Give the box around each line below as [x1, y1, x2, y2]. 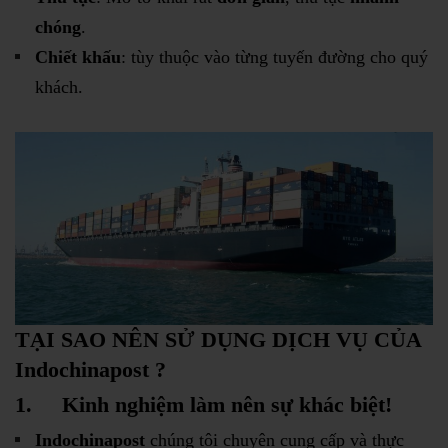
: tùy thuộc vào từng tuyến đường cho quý [121, 46, 428, 67]
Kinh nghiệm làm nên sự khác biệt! [62, 392, 392, 418]
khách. [35, 76, 83, 97]
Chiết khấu [35, 46, 121, 67]
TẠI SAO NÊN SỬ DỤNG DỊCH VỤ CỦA [15, 327, 421, 353]
